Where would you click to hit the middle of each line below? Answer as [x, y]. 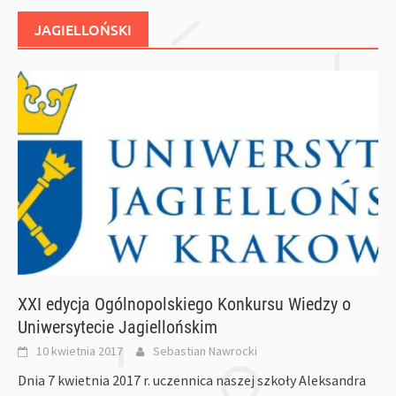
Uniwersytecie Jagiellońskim [118, 327]
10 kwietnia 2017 [80, 351]
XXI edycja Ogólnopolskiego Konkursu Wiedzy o [184, 305]
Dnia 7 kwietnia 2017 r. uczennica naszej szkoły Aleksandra [192, 381]
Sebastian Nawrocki [205, 351]
